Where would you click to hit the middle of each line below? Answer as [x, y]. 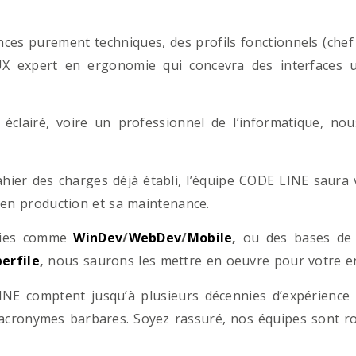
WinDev [98, 238]
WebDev [155, 238]
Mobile [210, 238]
